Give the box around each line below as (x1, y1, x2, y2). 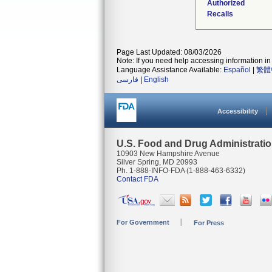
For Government (117, 219, 169, 226)
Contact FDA (117, 175, 158, 183)
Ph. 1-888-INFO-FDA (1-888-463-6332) (117, 166, 245, 175)
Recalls (207, 10, 233, 18)
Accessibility (217, 107, 258, 115)
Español (223, 66, 251, 74)
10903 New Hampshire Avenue (117, 149, 220, 158)
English (144, 75, 169, 84)
